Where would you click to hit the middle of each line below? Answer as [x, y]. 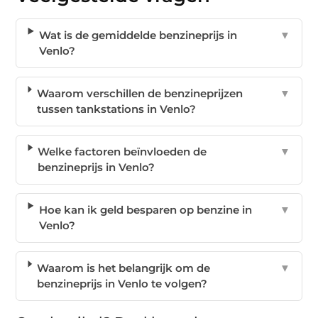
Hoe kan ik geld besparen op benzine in [145, 209]
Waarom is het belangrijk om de [124, 268]
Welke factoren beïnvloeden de [122, 151]
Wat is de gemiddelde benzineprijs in [138, 35]
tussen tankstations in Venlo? [116, 109]
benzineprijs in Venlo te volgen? [122, 283]
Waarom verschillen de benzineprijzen [139, 93]
